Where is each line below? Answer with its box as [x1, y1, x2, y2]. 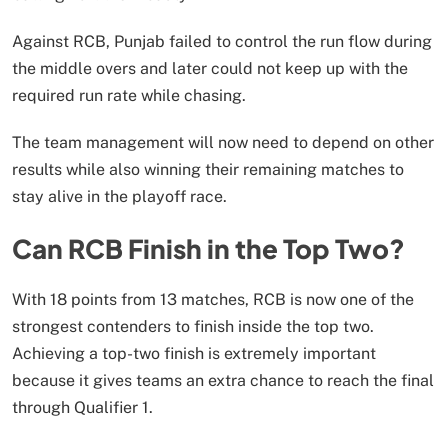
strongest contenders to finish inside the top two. [12, 317, 374, 337]
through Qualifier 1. [12, 398, 153, 418]
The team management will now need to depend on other [12, 133, 434, 153]
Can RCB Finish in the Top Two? [12, 231, 405, 265]
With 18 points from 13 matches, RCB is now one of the [12, 290, 414, 310]
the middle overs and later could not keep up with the [12, 59, 408, 79]
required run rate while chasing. [12, 86, 246, 106]
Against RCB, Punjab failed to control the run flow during [12, 32, 432, 52]
